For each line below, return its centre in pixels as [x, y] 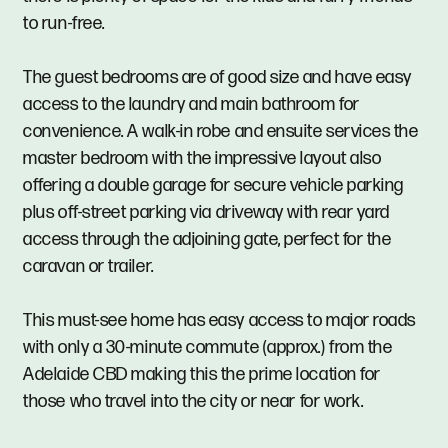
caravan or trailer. [88, 266]
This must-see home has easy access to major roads [219, 320]
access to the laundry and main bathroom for [191, 104]
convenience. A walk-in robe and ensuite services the [221, 131]
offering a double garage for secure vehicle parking [214, 185]
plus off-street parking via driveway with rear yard [207, 212]
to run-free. [64, 23]
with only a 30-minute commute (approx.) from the [208, 347]
